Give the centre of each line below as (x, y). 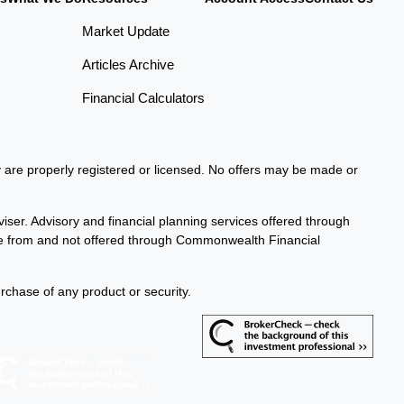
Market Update (126, 31)
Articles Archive (129, 64)
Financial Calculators (144, 97)
